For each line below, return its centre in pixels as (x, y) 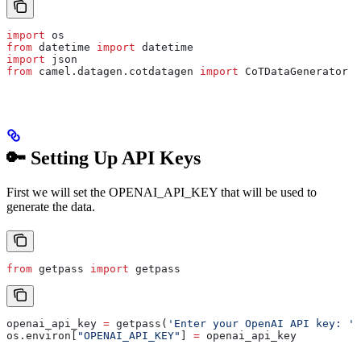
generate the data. (51, 206)
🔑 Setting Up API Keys (104, 158)
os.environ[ (42, 335)
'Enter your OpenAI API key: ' (261, 323)
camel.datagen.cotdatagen (116, 71)
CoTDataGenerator (293, 71)
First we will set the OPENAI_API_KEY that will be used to (162, 192)
